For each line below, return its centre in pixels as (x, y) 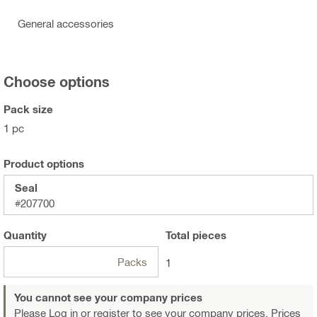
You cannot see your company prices (108, 298)
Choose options (57, 82)
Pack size (28, 109)
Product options (44, 164)
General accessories (66, 24)
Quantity (25, 235)
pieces (208, 235)
